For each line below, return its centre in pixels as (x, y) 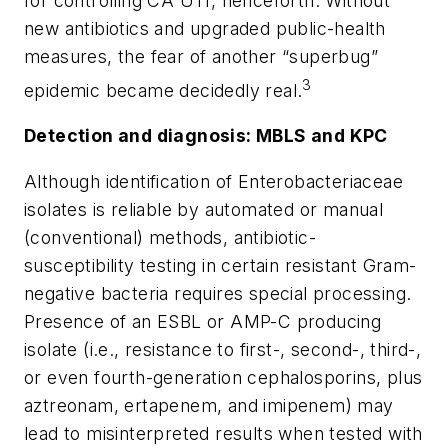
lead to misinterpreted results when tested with (223, 433)
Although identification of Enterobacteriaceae (213, 181)
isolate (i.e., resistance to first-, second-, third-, (223, 349)
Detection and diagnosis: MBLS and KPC (206, 136)
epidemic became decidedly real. (163, 90)
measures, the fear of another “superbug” (201, 56)
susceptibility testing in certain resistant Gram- (220, 265)
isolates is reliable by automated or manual (204, 209)
